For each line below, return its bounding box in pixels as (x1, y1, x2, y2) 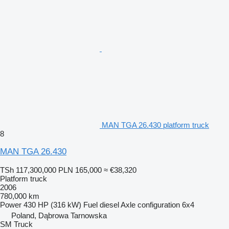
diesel (100, 200, 119, 209)
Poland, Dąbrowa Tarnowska (11, 211, 107, 220)
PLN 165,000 (58, 165, 102, 174)
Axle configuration (121, 200, 180, 209)
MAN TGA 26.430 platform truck (102, 120, 209, 129)
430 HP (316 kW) (24, 200, 81, 209)
